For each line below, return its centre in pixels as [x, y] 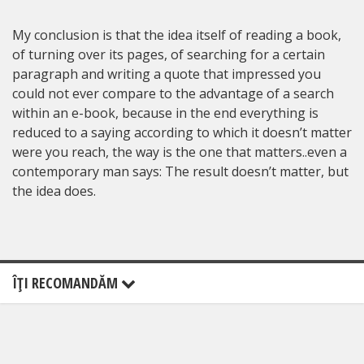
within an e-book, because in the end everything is [165, 113]
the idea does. [54, 191]
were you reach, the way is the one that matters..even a [180, 152]
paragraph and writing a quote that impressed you [167, 74]
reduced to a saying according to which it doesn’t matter [182, 132]
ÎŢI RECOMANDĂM [67, 282]
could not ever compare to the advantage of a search [173, 93]
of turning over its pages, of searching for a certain [169, 54]
